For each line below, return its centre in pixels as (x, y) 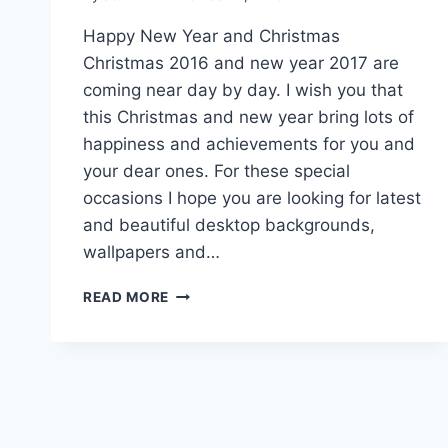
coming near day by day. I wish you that (243, 90)
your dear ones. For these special (216, 171)
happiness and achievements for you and (249, 144)
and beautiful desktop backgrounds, (229, 225)
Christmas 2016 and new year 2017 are (241, 63)
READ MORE (126, 297)
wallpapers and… (151, 252)
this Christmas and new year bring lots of (248, 117)
